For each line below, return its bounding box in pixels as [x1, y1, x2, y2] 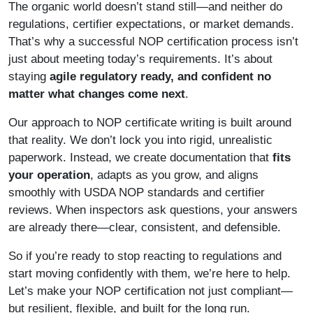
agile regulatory [50, 70, 137, 84]
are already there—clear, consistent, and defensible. [8, 221, 281, 235]
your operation [8, 168, 90, 182]
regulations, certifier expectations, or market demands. [8, 17, 294, 31]
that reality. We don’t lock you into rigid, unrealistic [8, 133, 272, 147]
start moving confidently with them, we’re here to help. [8, 267, 291, 281]
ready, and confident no [137, 70, 271, 84]
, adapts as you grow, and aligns [90, 168, 259, 182]
